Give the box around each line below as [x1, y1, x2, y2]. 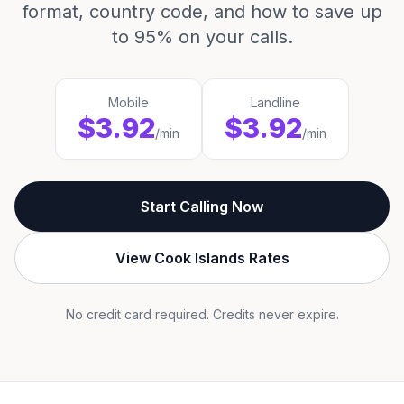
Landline [251, 95, 300, 110]
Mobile [108, 95, 149, 110]
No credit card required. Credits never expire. [65, 307, 339, 322]
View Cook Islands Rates [115, 249, 289, 267]
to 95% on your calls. [111, 26, 293, 48]
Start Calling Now [141, 197, 263, 216]
